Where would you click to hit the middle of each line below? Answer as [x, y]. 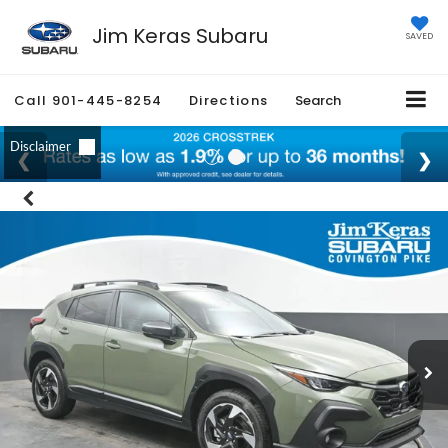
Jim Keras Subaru [179, 35]
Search [318, 101]
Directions [229, 101]
